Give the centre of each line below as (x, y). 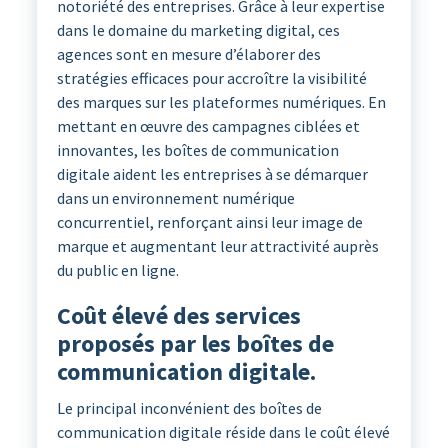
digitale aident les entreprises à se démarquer (212, 174)
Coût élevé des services (178, 316)
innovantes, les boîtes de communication (197, 150)
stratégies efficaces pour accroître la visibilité (211, 78)
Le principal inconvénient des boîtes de (189, 408)
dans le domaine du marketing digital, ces (198, 30)
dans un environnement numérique (175, 198)
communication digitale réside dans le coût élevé (223, 432)
